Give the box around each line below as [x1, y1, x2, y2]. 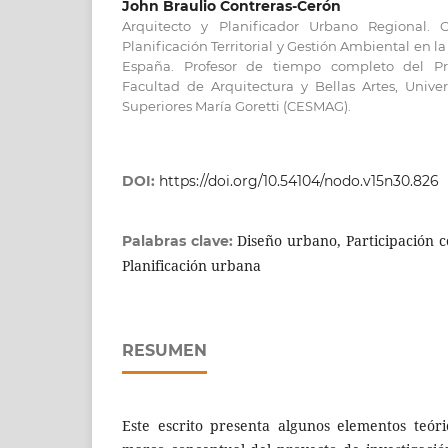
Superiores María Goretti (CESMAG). [122, 98, 351, 115]
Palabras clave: [122, 232, 238, 251]
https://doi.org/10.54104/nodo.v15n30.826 [159, 172, 439, 191]
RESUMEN [122, 341, 207, 361]
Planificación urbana [122, 256, 261, 276]
